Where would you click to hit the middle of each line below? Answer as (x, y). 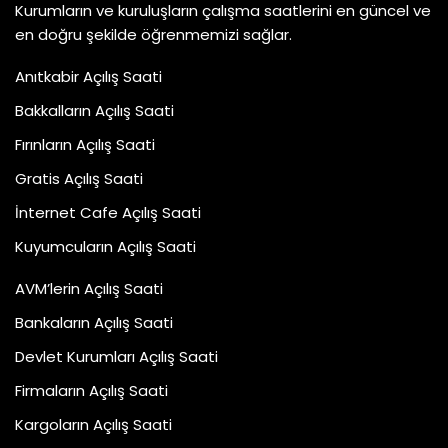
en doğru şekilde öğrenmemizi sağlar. (153, 34)
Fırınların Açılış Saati (85, 144)
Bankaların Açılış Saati (94, 322)
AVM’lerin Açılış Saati (89, 288)
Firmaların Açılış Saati (91, 390)
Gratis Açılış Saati (79, 178)
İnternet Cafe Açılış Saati (108, 212)
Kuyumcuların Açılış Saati (105, 246)
